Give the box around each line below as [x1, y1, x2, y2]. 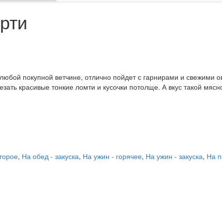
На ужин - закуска [146, 151, 203, 162]
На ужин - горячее [83, 151, 142, 162]
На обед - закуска [22, 151, 79, 162]
